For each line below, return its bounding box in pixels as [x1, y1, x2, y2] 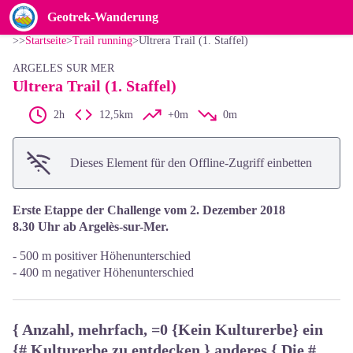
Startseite [25, 35, 66, 46]
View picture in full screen [176, 3, 307, 17]
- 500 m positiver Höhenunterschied [13, 249, 191, 262]
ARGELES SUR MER [13, 62, 114, 74]
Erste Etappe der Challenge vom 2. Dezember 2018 [13, 203, 285, 217]
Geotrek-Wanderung [47, 10, 158, 24]
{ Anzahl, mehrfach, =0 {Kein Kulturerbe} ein [13, 321, 323, 338]
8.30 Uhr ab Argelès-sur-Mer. [13, 220, 169, 233]
